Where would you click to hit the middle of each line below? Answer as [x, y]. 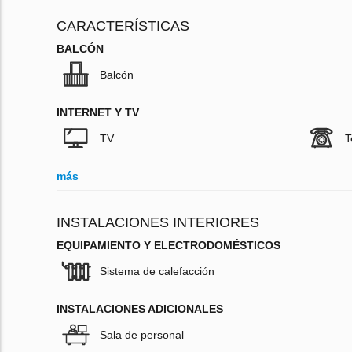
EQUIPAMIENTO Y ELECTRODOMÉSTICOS [169, 246]
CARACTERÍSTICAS [123, 26]
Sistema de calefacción [157, 271]
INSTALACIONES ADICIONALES [140, 309]
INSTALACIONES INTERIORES [158, 223]
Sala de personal [142, 335]
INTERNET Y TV [98, 113]
